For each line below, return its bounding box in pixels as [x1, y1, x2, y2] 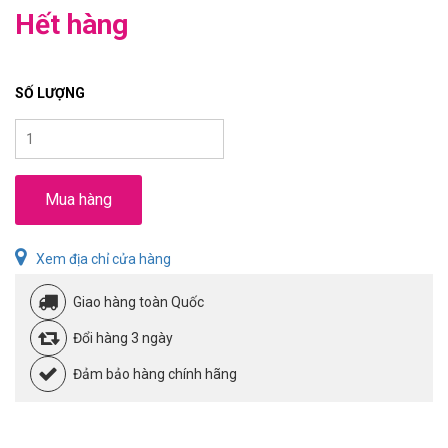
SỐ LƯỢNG [15, 85, 85, 102]
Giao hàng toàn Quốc [73, 294, 204, 311]
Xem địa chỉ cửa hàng [36, 251, 171, 268]
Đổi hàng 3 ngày [73, 330, 173, 347]
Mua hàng [45, 190, 112, 210]
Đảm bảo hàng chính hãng [73, 366, 237, 383]
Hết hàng [15, 8, 128, 42]
